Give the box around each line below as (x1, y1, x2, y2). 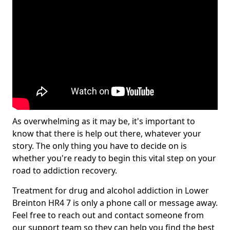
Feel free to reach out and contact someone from (12, 209, 204, 221)
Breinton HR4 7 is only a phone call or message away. (12, 197, 218, 208)
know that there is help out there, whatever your (12, 128, 201, 139)
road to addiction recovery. (12, 165, 117, 176)
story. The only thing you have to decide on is (12, 140, 187, 151)
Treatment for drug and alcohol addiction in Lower (12, 185, 209, 196)
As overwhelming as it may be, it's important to (12, 116, 195, 127)
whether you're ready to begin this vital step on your (12, 152, 216, 164)
